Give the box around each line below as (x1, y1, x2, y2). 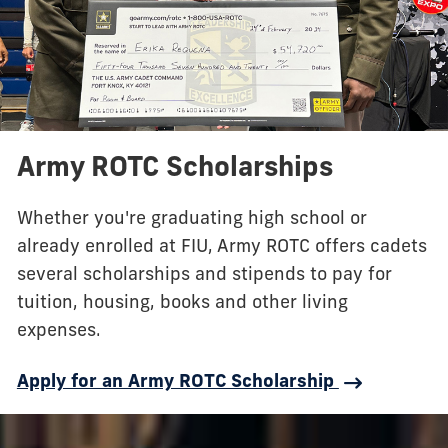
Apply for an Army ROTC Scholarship (16, 372, 339, 392)
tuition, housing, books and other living (16, 294, 348, 314)
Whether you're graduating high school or (16, 210, 367, 230)
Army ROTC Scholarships (16, 156, 340, 184)
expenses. (16, 322, 106, 342)
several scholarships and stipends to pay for (16, 266, 392, 286)
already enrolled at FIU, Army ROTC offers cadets (16, 238, 427, 258)
